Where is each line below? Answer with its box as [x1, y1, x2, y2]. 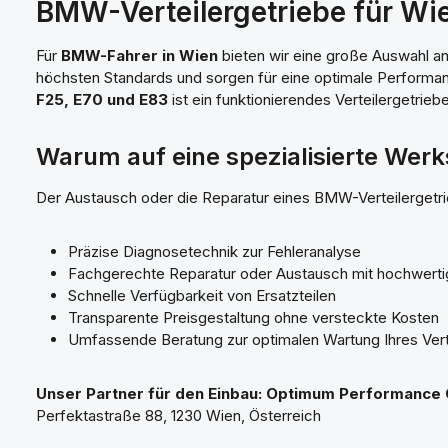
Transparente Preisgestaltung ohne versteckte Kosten [68, 308, 439, 327]
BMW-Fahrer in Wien [61, 46, 218, 65]
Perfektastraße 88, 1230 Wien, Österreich [36, 406, 321, 425]
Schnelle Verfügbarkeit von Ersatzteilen [68, 286, 336, 305]
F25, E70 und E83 [36, 90, 168, 109]
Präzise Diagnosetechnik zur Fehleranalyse [68, 242, 361, 261]
